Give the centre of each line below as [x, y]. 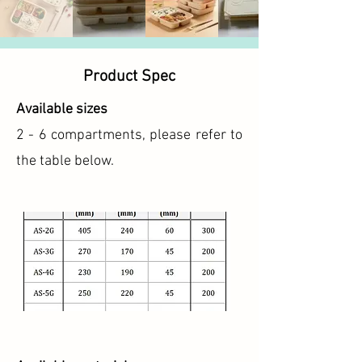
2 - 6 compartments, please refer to [129, 135]
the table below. [65, 161]
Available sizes [62, 109]
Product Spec [129, 77]
